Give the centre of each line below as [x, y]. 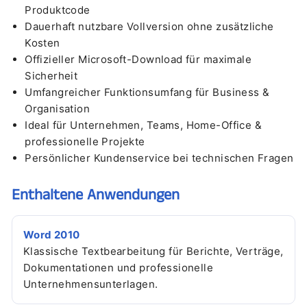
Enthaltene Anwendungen [96, 195]
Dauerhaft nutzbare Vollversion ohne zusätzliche [149, 26]
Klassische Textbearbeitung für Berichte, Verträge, [153, 251]
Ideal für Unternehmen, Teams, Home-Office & [143, 125]
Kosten [42, 42]
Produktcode [58, 10]
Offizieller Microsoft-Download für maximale [138, 59]
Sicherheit [51, 75]
